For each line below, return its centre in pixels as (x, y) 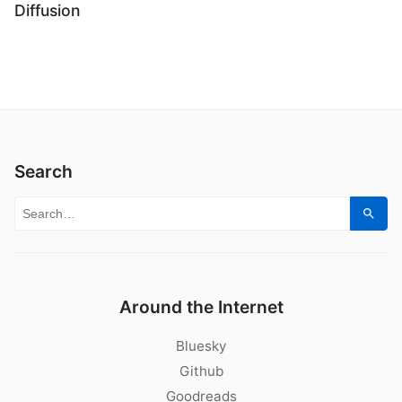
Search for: (60, 210)
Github (201, 371)
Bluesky (201, 346)
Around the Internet (201, 307)
